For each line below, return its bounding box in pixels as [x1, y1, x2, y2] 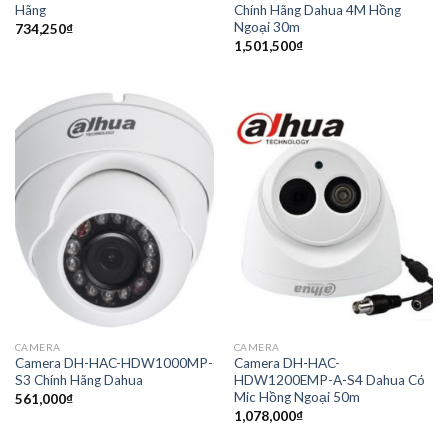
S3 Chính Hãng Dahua [14, 372, 143, 389]
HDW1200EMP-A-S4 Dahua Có [233, 372, 425, 389]
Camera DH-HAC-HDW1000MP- [14, 355, 213, 372]
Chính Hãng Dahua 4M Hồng [233, 2, 401, 19]
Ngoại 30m [233, 19, 300, 36]
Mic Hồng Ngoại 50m [233, 389, 360, 406]
